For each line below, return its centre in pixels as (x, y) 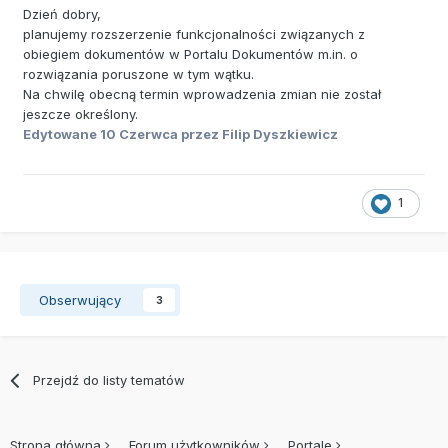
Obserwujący (80, 299)
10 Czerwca (139, 133)
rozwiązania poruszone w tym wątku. (138, 73)
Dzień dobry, (62, 13)
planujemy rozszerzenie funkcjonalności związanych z (194, 33)
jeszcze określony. (80, 113)
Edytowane (61, 133)
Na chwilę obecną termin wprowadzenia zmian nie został (202, 93)
